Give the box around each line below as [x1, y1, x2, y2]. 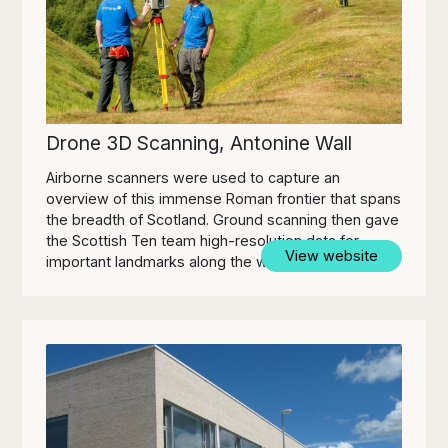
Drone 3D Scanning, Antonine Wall [46, 131, 353, 156]
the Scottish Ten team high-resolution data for [46, 232, 360, 250]
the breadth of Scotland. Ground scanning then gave [46, 211, 400, 229]
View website [284, 247, 378, 265]
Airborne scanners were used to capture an [46, 169, 341, 187]
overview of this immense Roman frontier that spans [46, 190, 402, 208]
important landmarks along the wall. [46, 253, 286, 271]
